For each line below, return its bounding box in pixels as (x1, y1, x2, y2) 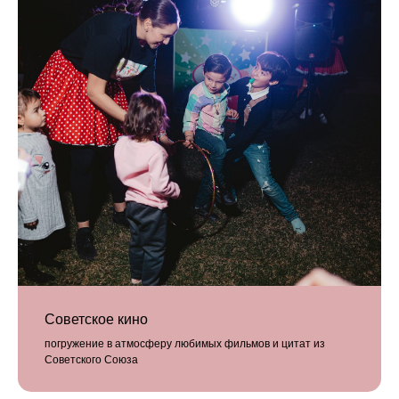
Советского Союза (45, 354, 138, 366)
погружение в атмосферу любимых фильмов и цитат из (45, 338, 325, 350)
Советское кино (45, 312, 148, 327)
